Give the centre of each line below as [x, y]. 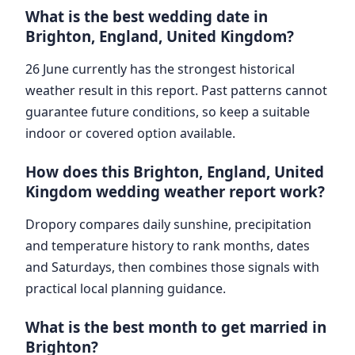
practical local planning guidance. [126, 288]
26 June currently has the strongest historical [160, 69]
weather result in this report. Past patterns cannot [176, 90]
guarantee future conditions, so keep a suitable [168, 111]
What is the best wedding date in [147, 16]
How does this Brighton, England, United [175, 171]
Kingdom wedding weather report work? [175, 191]
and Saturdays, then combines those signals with [172, 267]
